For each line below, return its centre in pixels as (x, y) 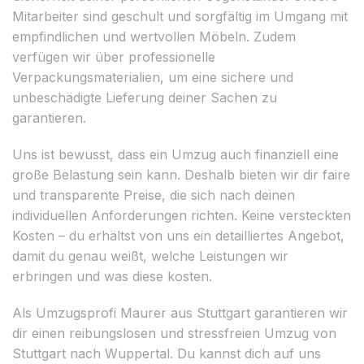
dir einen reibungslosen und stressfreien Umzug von (174, 333)
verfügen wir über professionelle (114, 56)
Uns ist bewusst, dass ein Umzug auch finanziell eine (175, 154)
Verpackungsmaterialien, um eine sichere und (153, 77)
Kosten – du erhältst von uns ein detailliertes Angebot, (178, 235)
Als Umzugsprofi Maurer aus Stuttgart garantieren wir (180, 312)
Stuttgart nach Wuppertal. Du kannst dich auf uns (167, 353)
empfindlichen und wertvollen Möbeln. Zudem (154, 36)
